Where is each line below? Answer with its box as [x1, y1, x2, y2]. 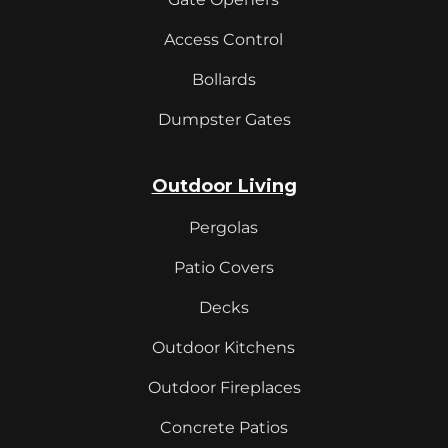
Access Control [164, 30, 284, 50]
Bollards [191, 70, 256, 90]
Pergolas [189, 218, 259, 238]
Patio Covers [173, 258, 274, 278]
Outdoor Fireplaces [147, 378, 301, 398]
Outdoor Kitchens [152, 338, 296, 358]
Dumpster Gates [157, 110, 291, 130]
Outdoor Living [151, 175, 297, 198]
